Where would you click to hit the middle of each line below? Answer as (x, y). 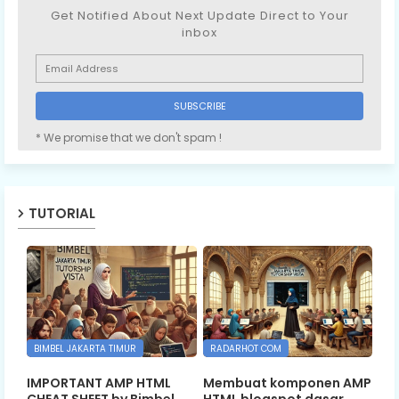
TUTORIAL (62, 214)
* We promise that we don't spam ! (129, 138)
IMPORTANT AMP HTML (99, 383)
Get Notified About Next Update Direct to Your (199, 16)
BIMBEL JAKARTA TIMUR (85, 349)
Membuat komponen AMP (287, 383)
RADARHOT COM (245, 349)
